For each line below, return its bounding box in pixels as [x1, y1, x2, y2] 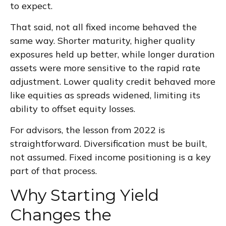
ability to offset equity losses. [10, 102, 135, 115]
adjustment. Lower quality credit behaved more [10, 75, 215, 87]
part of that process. [10, 164, 97, 177]
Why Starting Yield [10, 185, 159, 205]
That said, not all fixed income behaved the [10, 21, 197, 33]
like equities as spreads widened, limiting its [10, 89, 200, 101]
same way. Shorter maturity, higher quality [10, 34, 195, 46]
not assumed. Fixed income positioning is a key [10, 151, 211, 163]
